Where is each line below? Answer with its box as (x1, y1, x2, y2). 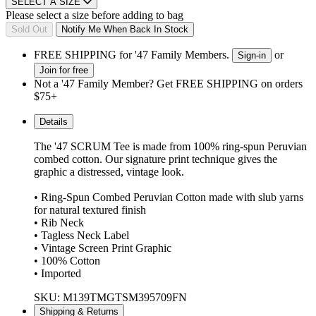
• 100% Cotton (34, 254, 100, 267)
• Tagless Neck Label (34, 229, 129, 241)
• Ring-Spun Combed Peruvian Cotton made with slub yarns (34, 190, 303, 203)
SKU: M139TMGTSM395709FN (34, 291, 187, 303)
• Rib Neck (34, 216, 84, 229)
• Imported (34, 267, 81, 279)
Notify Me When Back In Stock (61, 23, 188, 35)
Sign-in (238, 49, 266, 61)
